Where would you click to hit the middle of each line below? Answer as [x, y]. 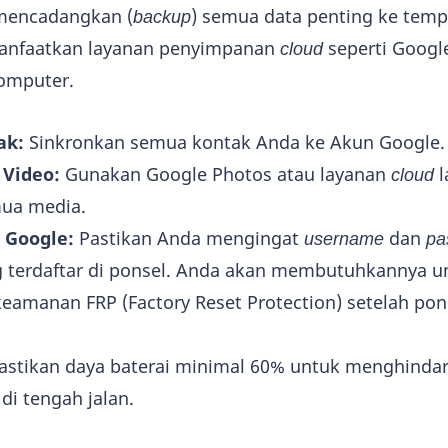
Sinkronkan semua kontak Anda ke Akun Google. [234, 142]
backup [162, 15]
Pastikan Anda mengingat [189, 238]
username [344, 238]
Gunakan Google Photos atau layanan [225, 174]
